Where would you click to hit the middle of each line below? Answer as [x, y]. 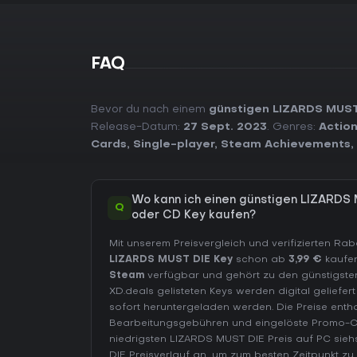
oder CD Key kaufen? [194, 216]
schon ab [261, 260]
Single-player [174, 145]
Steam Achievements [286, 145]
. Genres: [293, 127]
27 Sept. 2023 [225, 127]
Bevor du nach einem [150, 110]
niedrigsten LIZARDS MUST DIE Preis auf [213, 339]
